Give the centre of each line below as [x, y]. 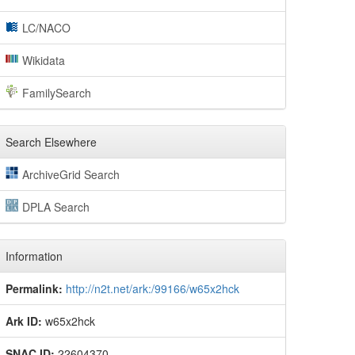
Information [34, 256]
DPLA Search [55, 207]
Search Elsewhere [51, 142]
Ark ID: [24, 321]
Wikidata [43, 60]
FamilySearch [56, 93]
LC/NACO [46, 28]
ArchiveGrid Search [71, 174]
